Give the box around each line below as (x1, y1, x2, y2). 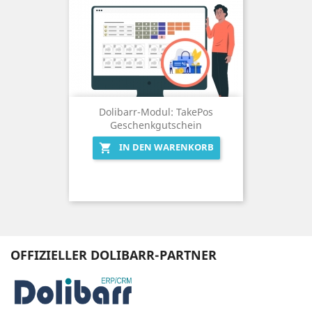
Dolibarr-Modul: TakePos (99, 105, 213, 119)
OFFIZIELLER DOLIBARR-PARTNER (10, 247, 217, 264)
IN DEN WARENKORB (118, 141, 214, 154)
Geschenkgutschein (110, 118, 202, 132)
